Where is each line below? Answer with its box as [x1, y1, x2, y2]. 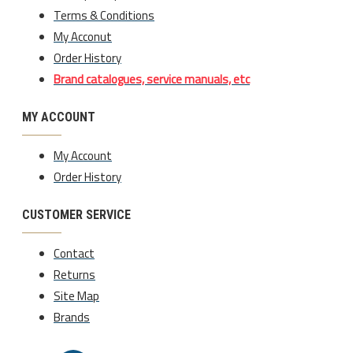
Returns [54, 265, 95, 284]
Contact [54, 243, 95, 262]
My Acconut [54, 27, 112, 46]
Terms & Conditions [54, 6, 154, 24]
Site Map [54, 286, 99, 305]
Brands [54, 307, 90, 326]
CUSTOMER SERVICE [22, 206, 131, 222]
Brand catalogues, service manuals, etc [54, 69, 250, 88]
